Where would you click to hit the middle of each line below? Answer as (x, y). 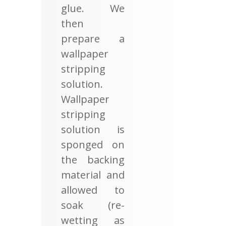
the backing (93, 159)
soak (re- (93, 205)
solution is (93, 129)
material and (93, 175)
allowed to (93, 190)
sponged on (93, 144)
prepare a (93, 38)
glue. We (93, 8)
